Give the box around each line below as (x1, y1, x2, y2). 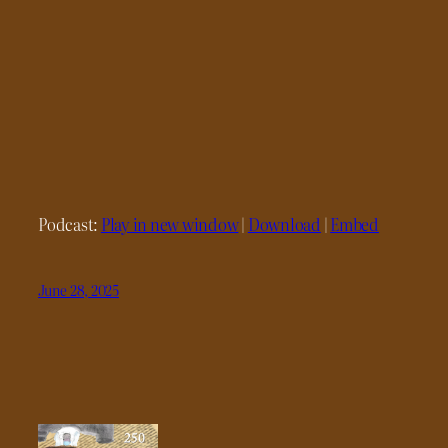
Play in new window (100, 211, 239, 236)
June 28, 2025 (38, 280, 119, 300)
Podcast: (38, 211, 101, 236)
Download (247, 211, 321, 236)
